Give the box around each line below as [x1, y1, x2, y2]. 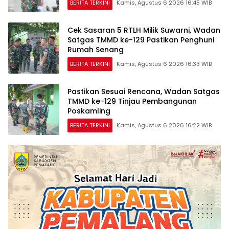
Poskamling [67, 105, 110, 116]
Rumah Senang [67, 44, 124, 55]
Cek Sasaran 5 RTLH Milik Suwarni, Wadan [67, 25, 220, 35]
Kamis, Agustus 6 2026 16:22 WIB [117, 121, 212, 129]
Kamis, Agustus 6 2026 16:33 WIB [117, 59, 212, 68]
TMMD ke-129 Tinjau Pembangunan [67, 96, 197, 106]
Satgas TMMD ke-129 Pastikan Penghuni [67, 34, 214, 45]
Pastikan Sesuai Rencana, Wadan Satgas [67, 86, 220, 97]
